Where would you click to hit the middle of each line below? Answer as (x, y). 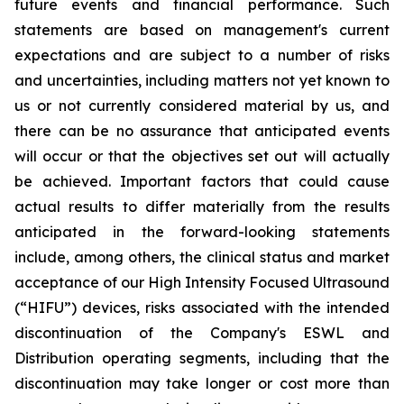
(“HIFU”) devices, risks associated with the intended (202, 308)
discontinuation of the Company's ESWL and (202, 333)
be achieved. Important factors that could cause (202, 181)
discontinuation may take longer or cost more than (202, 383)
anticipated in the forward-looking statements (202, 232)
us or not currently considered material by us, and (202, 106)
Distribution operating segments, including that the (202, 358)
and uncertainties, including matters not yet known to (202, 80)
